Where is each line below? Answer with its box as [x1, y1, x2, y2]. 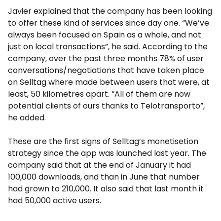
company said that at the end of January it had [8, 159, 191, 171]
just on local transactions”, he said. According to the [8, 41, 208, 53]
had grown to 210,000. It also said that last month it [8, 183, 204, 195]
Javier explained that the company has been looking [8, 5, 212, 17]
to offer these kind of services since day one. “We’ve [8, 17, 209, 29]
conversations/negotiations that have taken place [8, 65, 204, 76]
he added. [8, 112, 46, 124]
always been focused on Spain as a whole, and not [8, 29, 201, 41]
